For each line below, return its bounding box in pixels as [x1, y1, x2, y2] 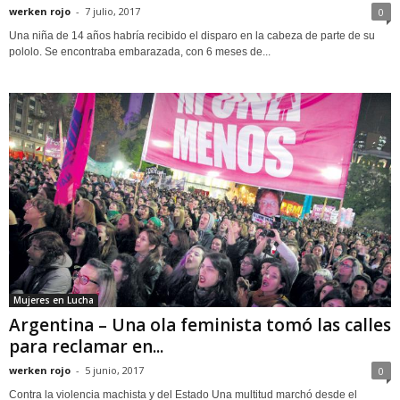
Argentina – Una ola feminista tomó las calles [9, 313, 391, 337]
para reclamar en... [9, 335, 163, 359]
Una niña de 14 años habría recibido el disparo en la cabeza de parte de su [9, 29, 375, 43]
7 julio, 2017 [85, 4, 140, 19]
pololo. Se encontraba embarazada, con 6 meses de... [9, 46, 271, 59]
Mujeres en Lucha [13, 294, 94, 307]
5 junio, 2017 [85, 363, 144, 378]
